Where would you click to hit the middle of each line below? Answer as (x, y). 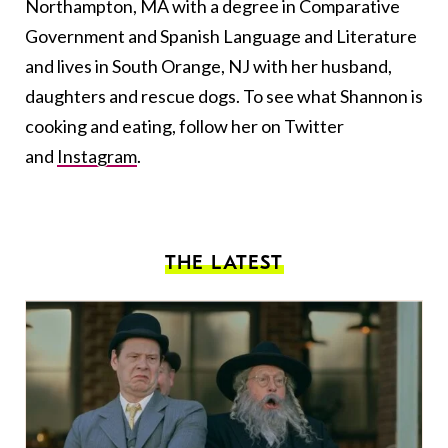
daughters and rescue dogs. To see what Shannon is (224, 96)
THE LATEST (224, 263)
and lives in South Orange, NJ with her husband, (208, 66)
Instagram (97, 156)
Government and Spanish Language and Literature (221, 36)
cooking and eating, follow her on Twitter (184, 126)
